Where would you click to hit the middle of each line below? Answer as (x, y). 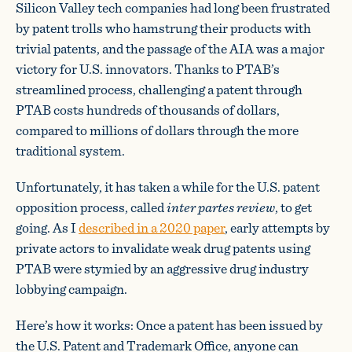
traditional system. (70, 150)
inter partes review (221, 207)
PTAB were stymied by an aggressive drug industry (162, 268)
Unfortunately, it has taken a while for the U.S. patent (168, 187)
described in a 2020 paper (152, 227)
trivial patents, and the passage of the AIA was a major (170, 48)
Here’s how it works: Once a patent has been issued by (169, 325)
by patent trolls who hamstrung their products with (163, 28)
